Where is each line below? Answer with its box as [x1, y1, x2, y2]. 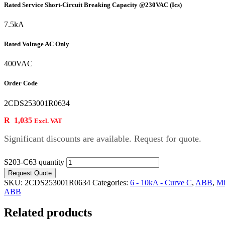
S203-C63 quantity [4, 157, 64, 166]
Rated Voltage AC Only [4, 40, 69, 48]
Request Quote [8, 169, 52, 177]
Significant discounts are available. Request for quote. [4, 133, 201, 144]
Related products [4, 206, 92, 219]
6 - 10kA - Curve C [130, 178, 192, 187]
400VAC [4, 59, 33, 68]
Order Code [4, 79, 38, 87]
